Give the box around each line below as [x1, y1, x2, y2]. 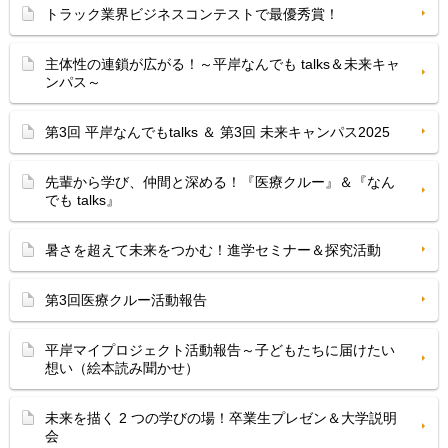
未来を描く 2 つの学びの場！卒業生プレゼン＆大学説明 [45, 410, 397, 426]
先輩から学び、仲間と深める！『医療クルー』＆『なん [45, 174, 395, 190]
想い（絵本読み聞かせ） [45, 360, 199, 376]
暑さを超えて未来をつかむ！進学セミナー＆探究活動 [45, 242, 381, 258]
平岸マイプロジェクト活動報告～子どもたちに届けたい [45, 342, 395, 358]
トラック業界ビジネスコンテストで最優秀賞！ [45, 6, 339, 22]
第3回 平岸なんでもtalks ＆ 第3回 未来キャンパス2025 [45, 124, 390, 140]
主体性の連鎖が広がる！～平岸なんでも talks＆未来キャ [45, 56, 400, 72]
